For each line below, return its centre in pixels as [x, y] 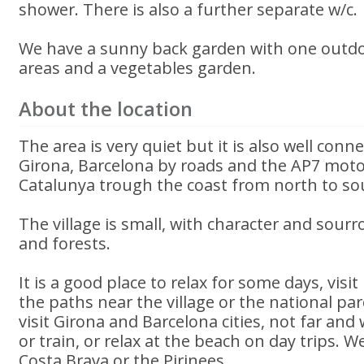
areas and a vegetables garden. [138, 68]
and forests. [65, 243]
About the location [106, 109]
